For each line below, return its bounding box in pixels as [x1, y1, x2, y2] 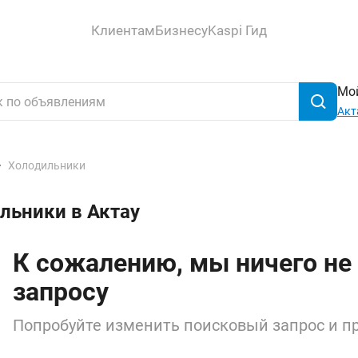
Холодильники [8, 159, 86, 172]
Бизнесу [155, 22, 208, 38]
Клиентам [91, 22, 155, 38]
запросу [13, 276, 109, 307]
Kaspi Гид [208, 22, 267, 38]
